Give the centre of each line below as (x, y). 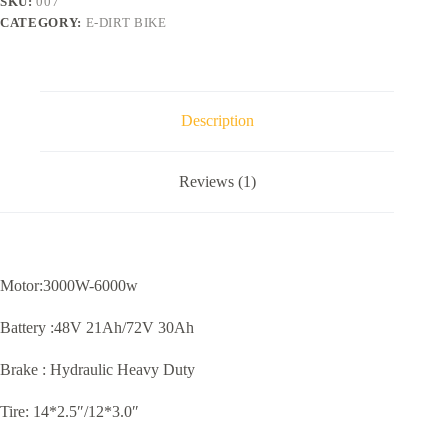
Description (217, 121)
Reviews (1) (217, 181)
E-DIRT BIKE (126, 22)
